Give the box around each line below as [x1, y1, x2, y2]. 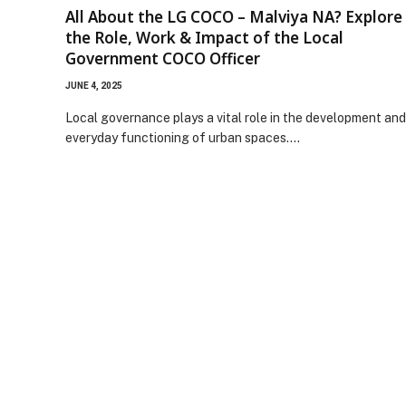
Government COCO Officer [65, 47, 260, 69]
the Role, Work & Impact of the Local [65, 26, 343, 48]
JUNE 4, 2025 [65, 80, 122, 91]
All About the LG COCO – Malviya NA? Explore [65, 5, 402, 27]
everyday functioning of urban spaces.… [65, 130, 300, 145]
